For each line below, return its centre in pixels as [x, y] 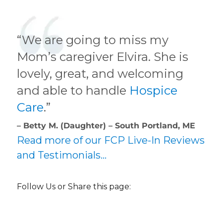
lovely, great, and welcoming [100, 73]
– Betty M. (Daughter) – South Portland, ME [106, 125]
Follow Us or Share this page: [74, 186]
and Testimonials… [62, 155]
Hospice [154, 90]
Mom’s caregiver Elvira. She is [103, 56]
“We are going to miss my [93, 40]
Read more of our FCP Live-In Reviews [111, 140]
